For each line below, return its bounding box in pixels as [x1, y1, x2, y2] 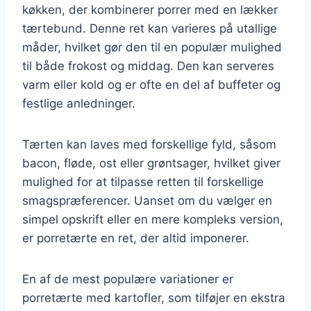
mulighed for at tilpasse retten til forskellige [22, 174, 264, 189]
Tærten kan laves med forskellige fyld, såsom [22, 137, 276, 151]
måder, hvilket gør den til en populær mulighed [22, 40, 282, 54]
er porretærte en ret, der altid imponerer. [22, 230, 249, 245]
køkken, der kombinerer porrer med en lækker [22, 2, 278, 17]
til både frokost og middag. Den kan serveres [22, 58, 274, 73]
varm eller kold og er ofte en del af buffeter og [22, 77, 280, 92]
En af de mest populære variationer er [22, 271, 233, 286]
